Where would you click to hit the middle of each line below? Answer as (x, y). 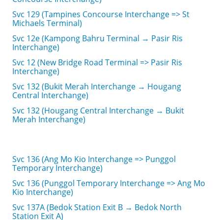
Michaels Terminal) (47, 23)
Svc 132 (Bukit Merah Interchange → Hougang (97, 86)
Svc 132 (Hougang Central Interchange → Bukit (98, 110)
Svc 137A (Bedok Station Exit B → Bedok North (97, 207)
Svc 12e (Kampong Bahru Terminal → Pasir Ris (97, 38)
